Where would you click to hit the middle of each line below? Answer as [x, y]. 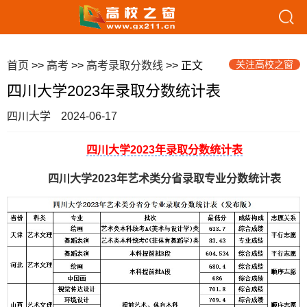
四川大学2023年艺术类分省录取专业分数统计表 [164, 179]
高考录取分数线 [125, 65]
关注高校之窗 [265, 64]
